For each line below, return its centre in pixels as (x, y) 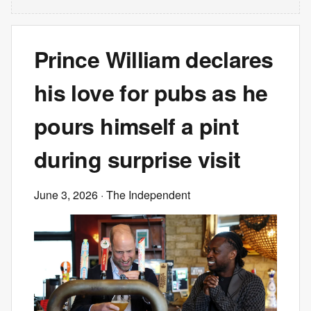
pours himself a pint (137, 126)
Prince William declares (154, 59)
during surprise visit (137, 159)
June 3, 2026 (66, 195)
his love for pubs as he (151, 92)
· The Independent (144, 195)
